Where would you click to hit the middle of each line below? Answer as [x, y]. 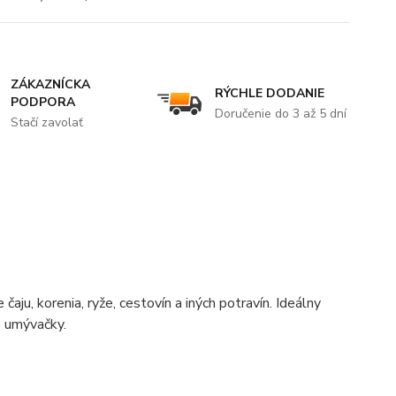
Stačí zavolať [47, 122]
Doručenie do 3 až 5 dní [280, 113]
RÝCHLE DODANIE [269, 93]
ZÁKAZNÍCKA [51, 84]
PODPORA [43, 102]
